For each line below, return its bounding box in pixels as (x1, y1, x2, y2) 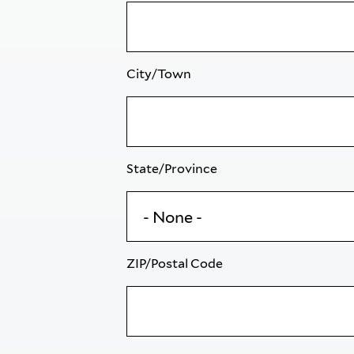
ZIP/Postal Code (126, 256, 225, 271)
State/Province (126, 161, 220, 176)
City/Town (126, 66, 194, 81)
